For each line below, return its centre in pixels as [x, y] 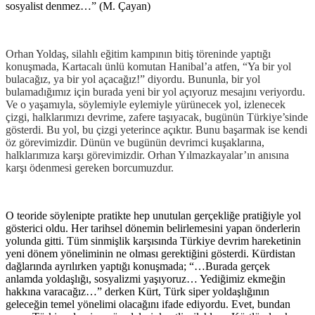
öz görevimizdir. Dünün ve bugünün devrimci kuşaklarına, [135, 142]
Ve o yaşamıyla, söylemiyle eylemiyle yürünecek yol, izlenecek [146, 104]
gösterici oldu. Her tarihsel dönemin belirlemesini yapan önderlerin [153, 228]
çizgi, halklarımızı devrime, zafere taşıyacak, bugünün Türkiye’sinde [157, 117]
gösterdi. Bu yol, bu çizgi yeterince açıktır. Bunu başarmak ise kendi [156, 129]
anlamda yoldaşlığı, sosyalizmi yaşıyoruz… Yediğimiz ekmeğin [146, 278]
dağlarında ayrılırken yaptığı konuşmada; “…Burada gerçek [138, 266]
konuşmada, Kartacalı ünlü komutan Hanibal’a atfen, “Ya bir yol [148, 66]
